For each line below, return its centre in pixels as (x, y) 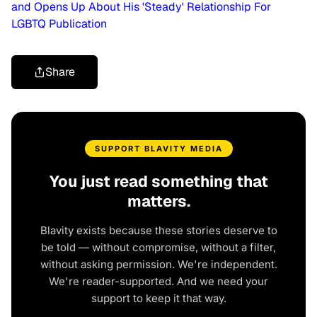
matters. (158, 201)
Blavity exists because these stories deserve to (158, 231)
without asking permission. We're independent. (158, 265)
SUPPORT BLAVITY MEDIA (158, 149)
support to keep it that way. (158, 299)
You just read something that (158, 181)
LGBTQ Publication (59, 24)
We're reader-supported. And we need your (158, 282)
